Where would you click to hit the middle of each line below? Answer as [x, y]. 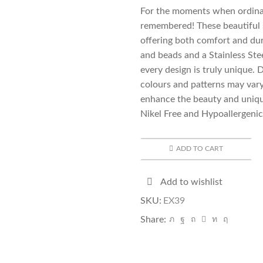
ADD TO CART [200, 149]
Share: [153, 219]
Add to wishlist [191, 182]
